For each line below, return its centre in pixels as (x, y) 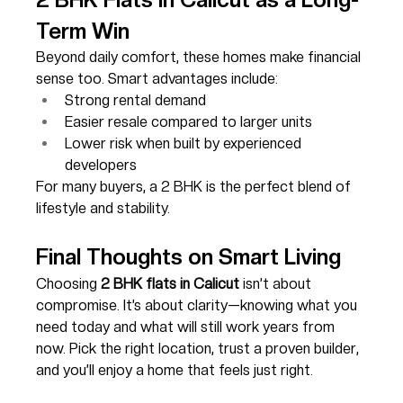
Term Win (83, 31)
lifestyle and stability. (103, 208)
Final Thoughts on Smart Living (189, 256)
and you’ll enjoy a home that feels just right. (175, 370)
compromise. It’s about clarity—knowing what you (199, 305)
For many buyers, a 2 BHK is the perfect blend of (196, 186)
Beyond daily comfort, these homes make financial (201, 57)
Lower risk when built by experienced (185, 143)
